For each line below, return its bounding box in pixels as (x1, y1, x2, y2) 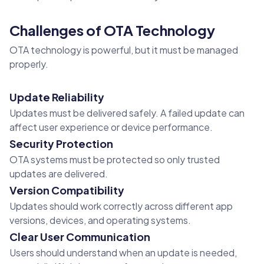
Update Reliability (9, 90, 104, 104)
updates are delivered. (9, 167, 108, 180)
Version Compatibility (9, 183, 124, 197)
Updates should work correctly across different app (9, 200, 233, 213)
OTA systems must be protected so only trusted (9, 153, 220, 166)
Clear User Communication (9, 230, 150, 244)
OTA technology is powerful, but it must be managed (9, 44, 238, 57)
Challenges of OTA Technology (9, 21, 215, 39)
